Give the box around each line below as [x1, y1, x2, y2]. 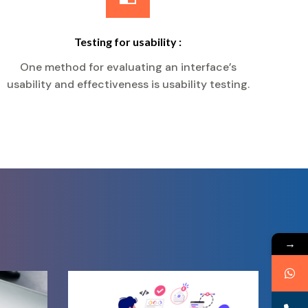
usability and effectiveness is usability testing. [6, 77, 250, 91]
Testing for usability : [74, 35, 181, 48]
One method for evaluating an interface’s [19, 60, 236, 74]
